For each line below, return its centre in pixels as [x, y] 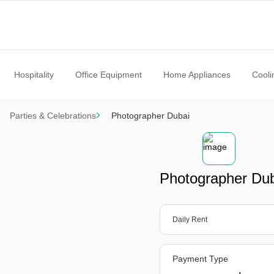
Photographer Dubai [150, 116]
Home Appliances [197, 75]
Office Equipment [108, 75]
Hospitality [34, 75]
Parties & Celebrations [53, 116]
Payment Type [201, 259]
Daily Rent [190, 220]
